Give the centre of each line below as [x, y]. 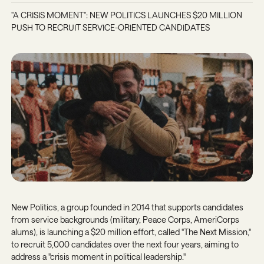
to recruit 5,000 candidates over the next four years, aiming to [125, 244]
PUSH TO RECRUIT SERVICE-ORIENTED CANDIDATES [110, 28]
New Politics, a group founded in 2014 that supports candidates [127, 207]
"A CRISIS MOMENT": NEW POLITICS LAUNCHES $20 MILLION [126, 15]
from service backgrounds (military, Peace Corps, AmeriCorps [125, 219]
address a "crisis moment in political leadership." [98, 256]
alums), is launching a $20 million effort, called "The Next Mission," [131, 232]
